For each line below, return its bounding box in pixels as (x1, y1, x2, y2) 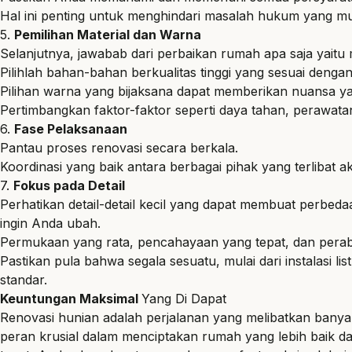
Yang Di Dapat (141, 290, 226, 306)
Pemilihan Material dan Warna (14, 26, 201, 42)
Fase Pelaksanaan (14, 120, 127, 137)
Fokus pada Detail (13, 177, 125, 193)
